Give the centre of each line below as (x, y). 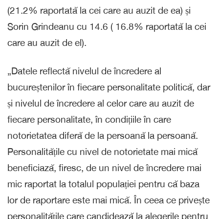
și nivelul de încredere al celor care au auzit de (101, 103)
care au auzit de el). (47, 42)
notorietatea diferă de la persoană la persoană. (103, 135)
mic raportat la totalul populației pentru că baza (103, 184)
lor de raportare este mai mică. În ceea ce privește (109, 200)
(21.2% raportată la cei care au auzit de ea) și (99, 10)
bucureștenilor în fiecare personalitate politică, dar (109, 87)
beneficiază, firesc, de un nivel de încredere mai (104, 167)
